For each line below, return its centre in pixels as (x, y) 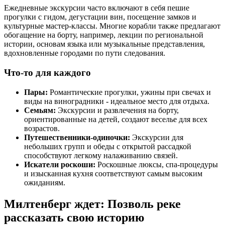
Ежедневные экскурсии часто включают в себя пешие (97, 8)
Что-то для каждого (47, 73)
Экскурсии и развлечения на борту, (117, 110)
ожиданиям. (45, 182)
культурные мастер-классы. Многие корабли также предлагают (112, 26)
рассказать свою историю (74, 217)
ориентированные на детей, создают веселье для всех (116, 119)
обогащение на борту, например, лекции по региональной (104, 35)
